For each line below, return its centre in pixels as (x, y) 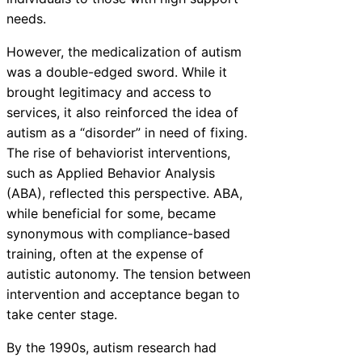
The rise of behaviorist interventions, (118, 152)
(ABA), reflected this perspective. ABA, (124, 193)
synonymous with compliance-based (118, 233)
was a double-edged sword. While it (117, 72)
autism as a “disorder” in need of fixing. (127, 132)
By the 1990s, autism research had (112, 347)
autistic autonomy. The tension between (128, 274)
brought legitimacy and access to (109, 92)
